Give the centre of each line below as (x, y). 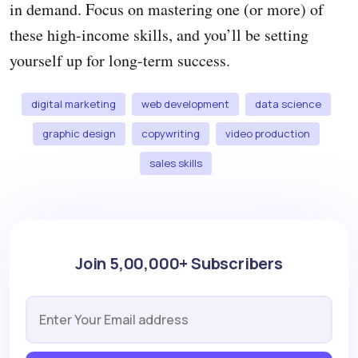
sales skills (176, 163)
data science (288, 104)
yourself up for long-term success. (120, 61)
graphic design (79, 134)
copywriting (170, 134)
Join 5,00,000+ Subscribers (179, 264)
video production (267, 134)
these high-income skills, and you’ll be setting (159, 35)
